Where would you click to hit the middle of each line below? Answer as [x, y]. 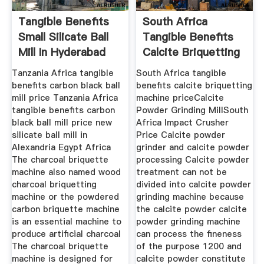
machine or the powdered [65, 197]
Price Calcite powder [181, 135]
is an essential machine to [66, 221]
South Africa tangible [181, 73]
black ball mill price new [62, 122]
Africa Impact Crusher [183, 122]
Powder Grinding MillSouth [192, 110]
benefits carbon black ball [66, 85]
